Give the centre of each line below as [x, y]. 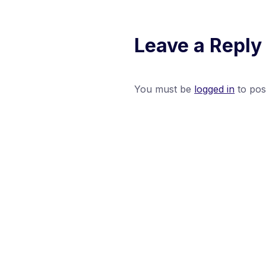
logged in [215, 89]
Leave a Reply [198, 45]
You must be [164, 89]
